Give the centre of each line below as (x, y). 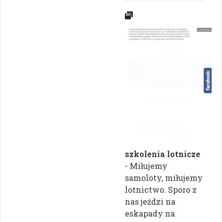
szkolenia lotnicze (163, 154)
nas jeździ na (150, 202)
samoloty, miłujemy (164, 178)
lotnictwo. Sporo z (161, 190)
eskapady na (150, 214)
